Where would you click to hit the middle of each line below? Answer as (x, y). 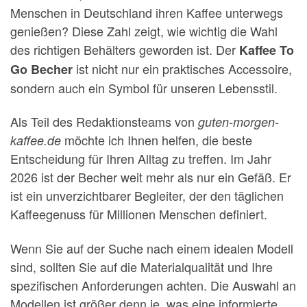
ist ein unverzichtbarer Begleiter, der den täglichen (147, 196)
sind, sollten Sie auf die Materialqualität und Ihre (142, 266)
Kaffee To (267, 50)
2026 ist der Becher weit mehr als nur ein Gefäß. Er (151, 177)
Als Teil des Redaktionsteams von (104, 122)
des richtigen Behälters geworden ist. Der (125, 49)
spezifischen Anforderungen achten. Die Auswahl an (153, 285)
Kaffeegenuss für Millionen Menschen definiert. (139, 214)
